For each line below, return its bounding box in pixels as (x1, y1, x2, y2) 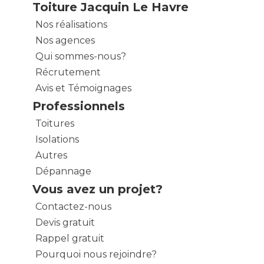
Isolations (35, 133, 79, 145)
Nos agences (35, 34, 95, 46)
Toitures (35, 117, 74, 129)
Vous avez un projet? (32, 181, 163, 196)
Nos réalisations (35, 18, 107, 30)
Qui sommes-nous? (35, 50, 126, 62)
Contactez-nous (35, 200, 111, 212)
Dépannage (35, 165, 91, 177)
